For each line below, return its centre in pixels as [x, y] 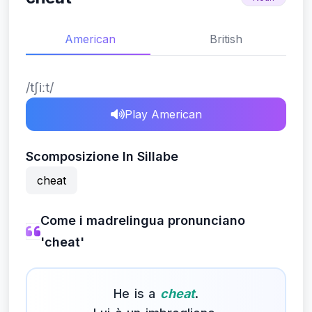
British [226, 39]
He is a [137, 294]
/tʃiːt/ [40, 87]
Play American [163, 114]
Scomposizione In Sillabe [102, 156]
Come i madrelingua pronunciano [142, 220]
